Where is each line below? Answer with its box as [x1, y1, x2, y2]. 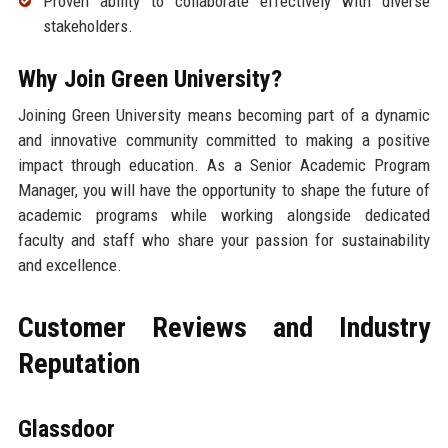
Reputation [17, 346, 140, 380]
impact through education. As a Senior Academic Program [17, 154, 431, 175]
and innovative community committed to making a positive [17, 129, 431, 150]
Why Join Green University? [17, 64, 282, 93]
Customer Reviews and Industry [17, 310, 431, 344]
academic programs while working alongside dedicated [17, 204, 431, 225]
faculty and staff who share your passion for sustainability [17, 229, 431, 250]
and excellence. [17, 254, 122, 275]
